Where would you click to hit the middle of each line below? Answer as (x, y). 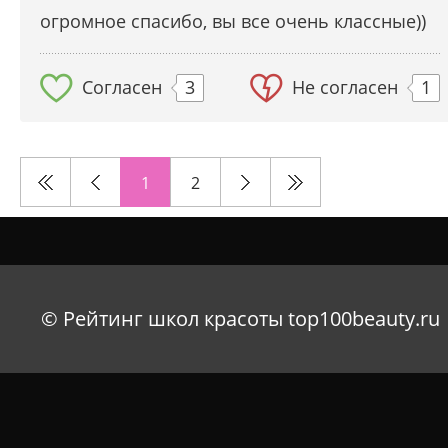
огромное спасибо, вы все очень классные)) (233, 21)
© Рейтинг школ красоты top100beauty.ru (240, 318)
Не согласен (345, 87)
